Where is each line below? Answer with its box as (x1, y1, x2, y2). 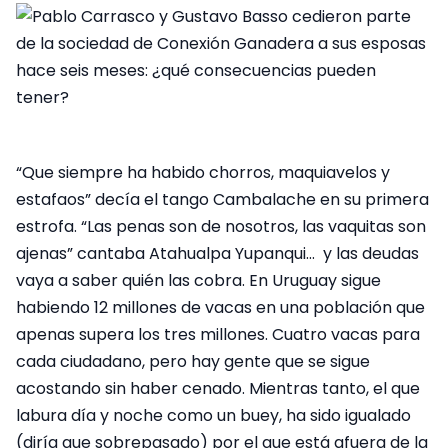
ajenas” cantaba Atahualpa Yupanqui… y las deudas (16, 241, 419, 265)
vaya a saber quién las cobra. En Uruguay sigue (16, 268, 381, 292)
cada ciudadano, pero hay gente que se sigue (16, 349, 370, 373)
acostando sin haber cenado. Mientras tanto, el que (16, 376, 420, 400)
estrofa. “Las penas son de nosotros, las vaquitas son (16, 214, 426, 238)
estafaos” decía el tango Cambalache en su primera (16, 187, 429, 211)
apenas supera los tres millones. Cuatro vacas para (16, 322, 420, 346)
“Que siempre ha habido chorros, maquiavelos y (16, 160, 390, 184)
